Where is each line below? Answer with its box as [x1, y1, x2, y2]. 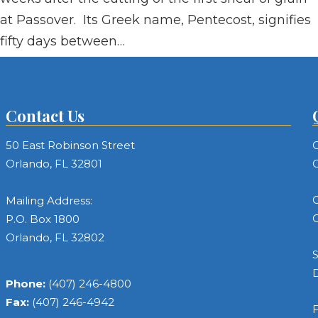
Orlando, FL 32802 [6, 231, 105, 244]
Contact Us [6, 105, 85, 126]
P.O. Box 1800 [6, 212, 80, 226]
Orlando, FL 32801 [6, 157, 103, 170]
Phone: [6, 277, 49, 290]
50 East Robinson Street [6, 138, 136, 152]
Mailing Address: [6, 194, 93, 207]
